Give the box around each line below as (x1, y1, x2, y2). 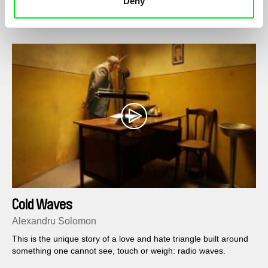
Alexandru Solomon (12, 216, 96, 227)
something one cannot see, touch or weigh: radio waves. (12, 246, 226, 256)
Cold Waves (12, 197, 72, 212)
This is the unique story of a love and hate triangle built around (12, 234, 248, 244)
